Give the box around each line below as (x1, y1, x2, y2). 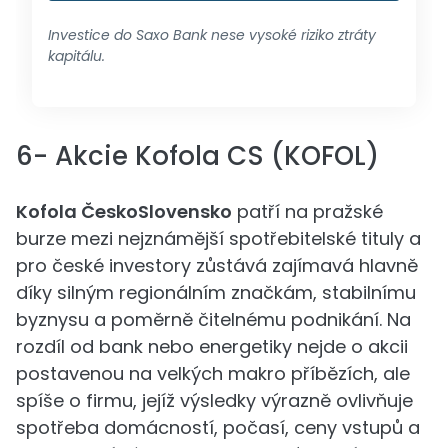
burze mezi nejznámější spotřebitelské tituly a (16, 226, 421, 251)
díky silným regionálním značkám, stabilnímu (16, 280, 416, 305)
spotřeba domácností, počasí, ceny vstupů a (16, 415, 420, 440)
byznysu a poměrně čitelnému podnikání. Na (16, 307, 411, 332)
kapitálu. (48, 46, 105, 66)
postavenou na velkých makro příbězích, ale (16, 361, 410, 386)
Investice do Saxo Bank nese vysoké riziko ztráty (48, 25, 376, 45)
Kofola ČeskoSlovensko (16, 199, 232, 224)
